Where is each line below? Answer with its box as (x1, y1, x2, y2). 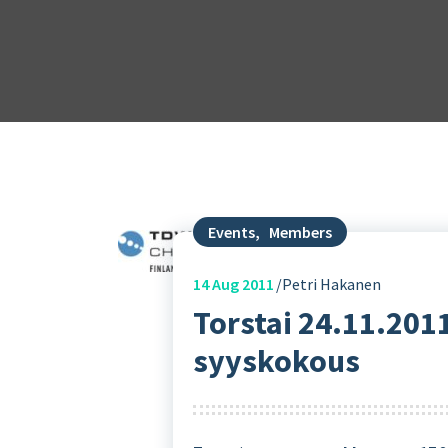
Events (208, 222, 256, 242)
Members (269, 222, 333, 242)
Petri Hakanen (282, 274, 382, 294)
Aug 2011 (209, 274, 275, 294)
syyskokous (193, 341, 361, 381)
